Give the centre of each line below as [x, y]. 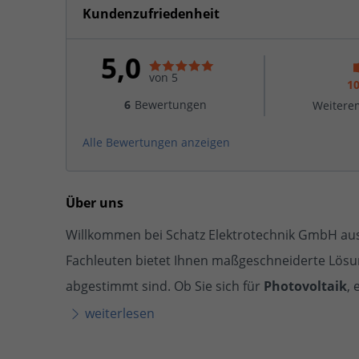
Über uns [95, 203]
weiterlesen [120, 313]
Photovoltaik [305, 286]
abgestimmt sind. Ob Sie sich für [165, 286]
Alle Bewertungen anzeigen [156, 142]
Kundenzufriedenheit [151, 14]
